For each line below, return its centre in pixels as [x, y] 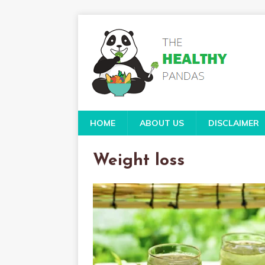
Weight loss [139, 161]
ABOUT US [162, 123]
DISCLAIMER [234, 123]
